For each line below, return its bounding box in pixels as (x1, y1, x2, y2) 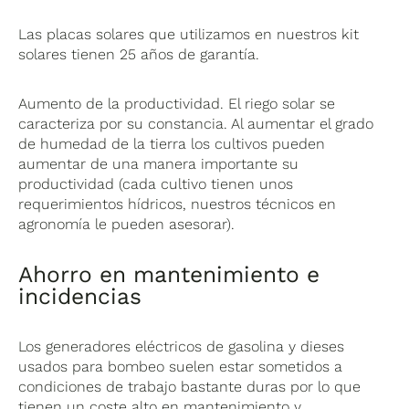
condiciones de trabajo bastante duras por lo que (18, 377, 362, 395)
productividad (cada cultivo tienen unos (18, 174, 294, 193)
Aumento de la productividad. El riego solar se (18, 94, 336, 112)
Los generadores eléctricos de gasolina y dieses (18, 337, 345, 355)
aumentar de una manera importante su (18, 154, 299, 173)
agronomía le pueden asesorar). (18, 215, 236, 233)
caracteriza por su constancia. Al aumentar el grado (18, 114, 374, 132)
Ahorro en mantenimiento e (18, 260, 320, 288)
